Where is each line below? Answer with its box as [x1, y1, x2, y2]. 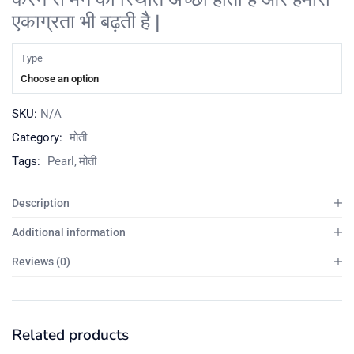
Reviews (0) [12, 254, 70, 268]
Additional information [12, 225, 126, 239]
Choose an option [21, 72, 99, 85]
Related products [12, 324, 129, 345]
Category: [12, 130, 66, 145]
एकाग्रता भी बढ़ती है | [12, 9, 160, 36]
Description [12, 196, 70, 209]
